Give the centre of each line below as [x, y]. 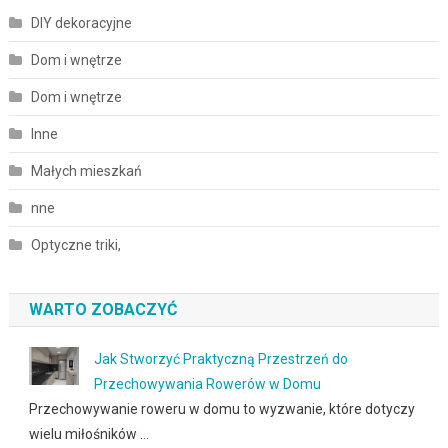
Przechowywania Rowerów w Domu [207, 384]
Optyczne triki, [75, 245]
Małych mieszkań [86, 171]
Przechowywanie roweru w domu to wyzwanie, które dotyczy [221, 409]
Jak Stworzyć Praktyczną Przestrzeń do [220, 359]
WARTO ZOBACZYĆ [102, 310]
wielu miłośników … [88, 434]
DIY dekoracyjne [81, 23]
